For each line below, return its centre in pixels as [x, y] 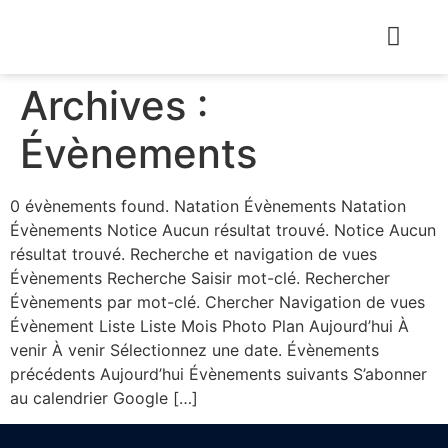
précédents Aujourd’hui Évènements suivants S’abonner [218, 374]
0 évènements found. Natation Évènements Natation [208, 206]
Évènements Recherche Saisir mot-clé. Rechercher [200, 278]
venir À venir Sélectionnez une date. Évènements [194, 350]
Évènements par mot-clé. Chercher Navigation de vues [217, 302]
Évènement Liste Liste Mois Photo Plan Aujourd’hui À [209, 326]
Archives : [114, 105]
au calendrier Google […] [104, 398]
